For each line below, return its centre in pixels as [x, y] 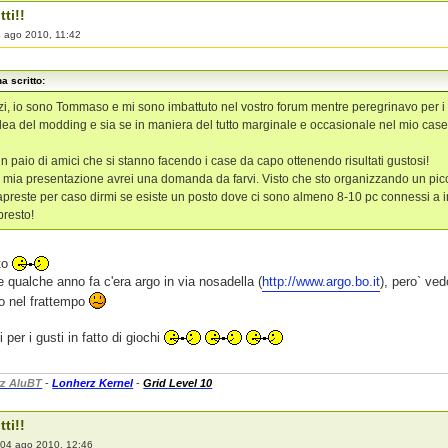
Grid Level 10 [178, 383]
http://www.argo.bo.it [321, 281]
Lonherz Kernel [93, 383]
